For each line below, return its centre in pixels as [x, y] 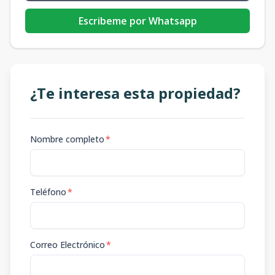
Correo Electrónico [68, 245]
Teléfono [48, 192]
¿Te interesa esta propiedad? [135, 93]
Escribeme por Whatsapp [137, 21]
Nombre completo [67, 139]
